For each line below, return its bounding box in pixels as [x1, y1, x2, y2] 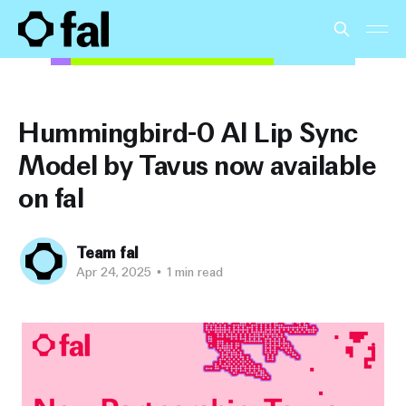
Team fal [76, 242, 138, 262]
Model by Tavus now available [18, 148, 377, 182]
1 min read [163, 263, 223, 280]
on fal [18, 180, 84, 215]
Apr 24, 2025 [76, 263, 151, 280]
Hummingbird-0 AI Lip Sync [18, 115, 359, 150]
